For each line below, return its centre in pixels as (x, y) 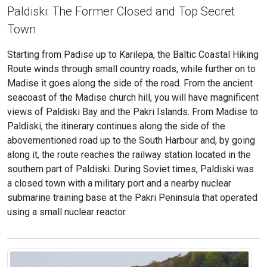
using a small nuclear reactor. (67, 212)
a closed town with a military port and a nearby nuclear (119, 184)
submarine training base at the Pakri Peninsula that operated (132, 198)
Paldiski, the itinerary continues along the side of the (116, 126)
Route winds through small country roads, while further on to (131, 69)
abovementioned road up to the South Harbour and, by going (131, 141)
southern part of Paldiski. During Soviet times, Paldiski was (131, 169)
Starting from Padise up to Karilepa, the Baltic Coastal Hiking (133, 55)
